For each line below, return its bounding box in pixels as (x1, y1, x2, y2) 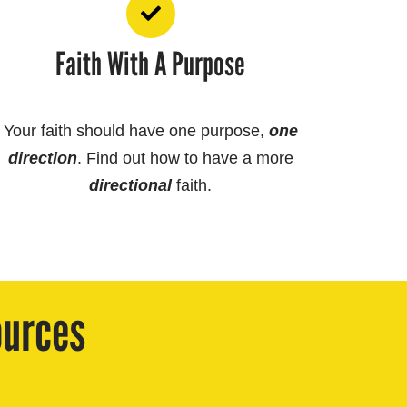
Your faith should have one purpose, (3, 121, 264, 140)
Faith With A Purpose (55, 44, 246, 84)
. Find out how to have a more (76, 148, 293, 167)
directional (89, 175, 173, 194)
